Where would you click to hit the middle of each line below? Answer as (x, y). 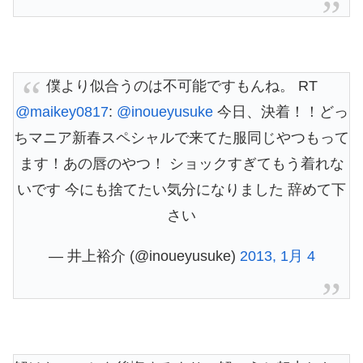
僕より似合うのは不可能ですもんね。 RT (181, 86)
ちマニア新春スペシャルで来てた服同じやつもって (181, 138)
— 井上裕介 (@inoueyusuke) (144, 256)
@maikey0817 (62, 112)
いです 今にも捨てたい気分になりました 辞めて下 (181, 190)
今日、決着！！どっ (280, 112)
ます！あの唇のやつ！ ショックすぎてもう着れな (181, 164)
